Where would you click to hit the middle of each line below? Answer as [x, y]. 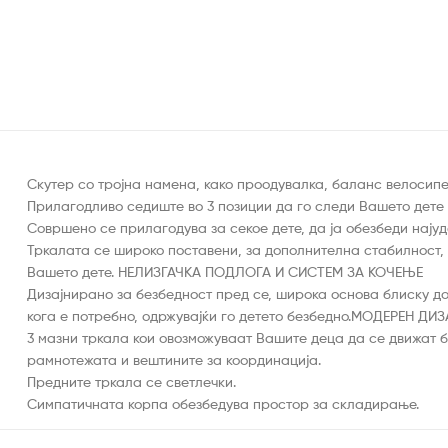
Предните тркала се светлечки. [131, 382]
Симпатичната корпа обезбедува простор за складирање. [223, 404]
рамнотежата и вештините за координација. [174, 360]
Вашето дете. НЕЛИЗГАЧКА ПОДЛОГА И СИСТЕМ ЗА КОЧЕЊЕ [225, 272]
